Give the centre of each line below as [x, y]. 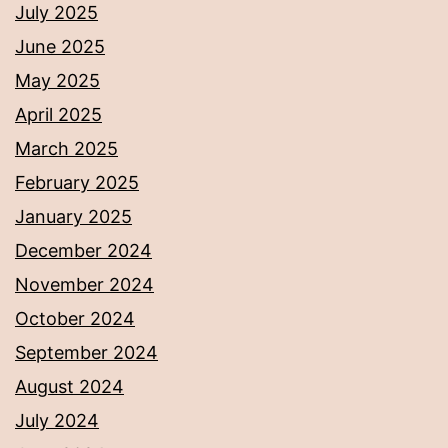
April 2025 [58, 115]
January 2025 [73, 217]
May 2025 [57, 81]
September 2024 [86, 353]
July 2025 [56, 13]
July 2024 [57, 421]
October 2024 [75, 319]
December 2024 [83, 251]
